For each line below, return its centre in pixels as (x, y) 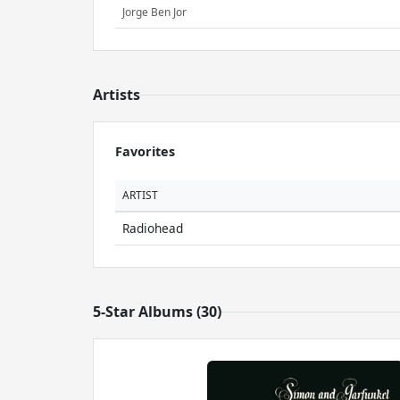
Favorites (145, 151)
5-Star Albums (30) (157, 312)
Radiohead (153, 228)
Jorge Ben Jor (154, 12)
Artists (117, 95)
